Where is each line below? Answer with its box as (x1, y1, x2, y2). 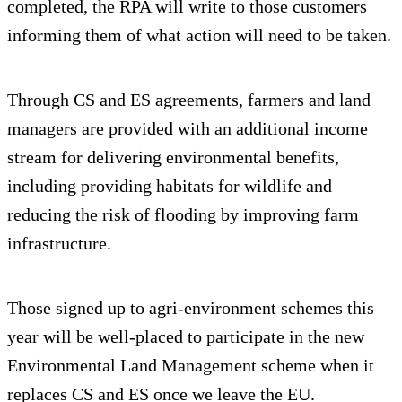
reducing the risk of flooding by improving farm (7, 204, 359, 224)
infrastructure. (7, 232, 111, 253)
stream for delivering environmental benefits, (7, 146, 339, 167)
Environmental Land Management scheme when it (7, 354, 374, 375)
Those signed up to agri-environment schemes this (7, 297, 374, 318)
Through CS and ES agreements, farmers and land (7, 89, 371, 109)
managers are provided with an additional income (7, 118, 368, 138)
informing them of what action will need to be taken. (7, 24, 391, 45)
